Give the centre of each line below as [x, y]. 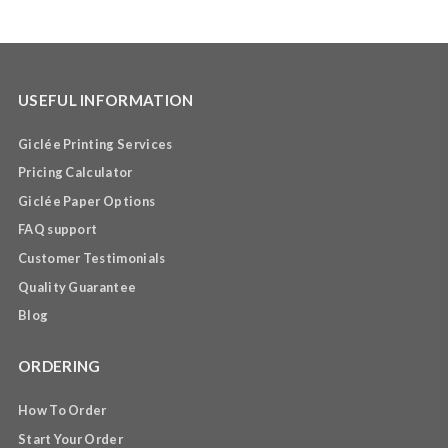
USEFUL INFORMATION [105, 99]
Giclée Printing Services [95, 143]
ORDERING [59, 366]
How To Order [62, 410]
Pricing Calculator [75, 172]
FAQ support [57, 229]
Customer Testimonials [91, 257]
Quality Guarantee [77, 286]
